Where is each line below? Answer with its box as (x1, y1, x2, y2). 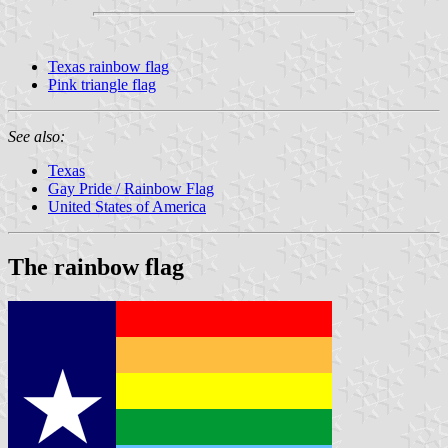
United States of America (48, 198, 206, 216)
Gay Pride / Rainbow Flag (48, 180, 214, 198)
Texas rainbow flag (48, 58, 169, 76)
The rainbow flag (8, 254, 184, 281)
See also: (8, 128, 65, 146)
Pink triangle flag (48, 76, 156, 94)
